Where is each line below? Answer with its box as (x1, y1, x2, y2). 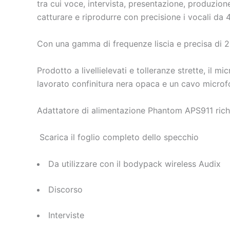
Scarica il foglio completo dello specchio (37, 132, 199, 143)
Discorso (48, 184, 83, 195)
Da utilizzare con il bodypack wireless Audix (48, 158, 221, 169)
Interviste (48, 209, 84, 220)
